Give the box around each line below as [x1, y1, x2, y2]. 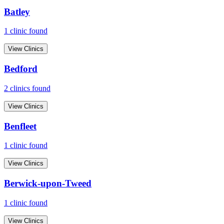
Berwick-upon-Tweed [4, 178, 91, 188]
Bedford [4, 63, 37, 74]
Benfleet [4, 120, 36, 131]
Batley [4, 6, 30, 17]
